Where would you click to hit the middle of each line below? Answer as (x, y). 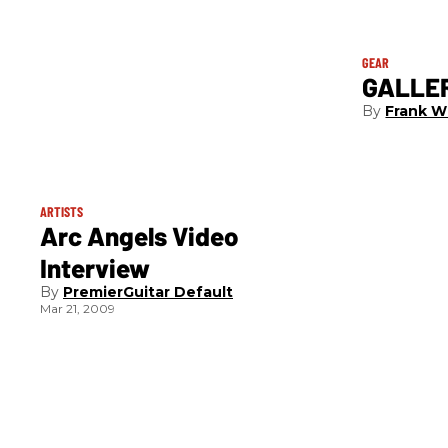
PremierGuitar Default (148, 292)
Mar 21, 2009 (77, 309)
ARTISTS (61, 212)
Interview (95, 268)
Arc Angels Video (139, 236)
